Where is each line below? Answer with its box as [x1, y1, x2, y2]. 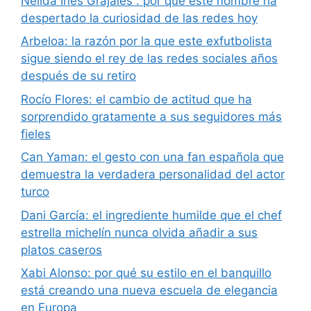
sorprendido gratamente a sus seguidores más [21, 109, 282, 124]
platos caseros [21, 242, 102, 257]
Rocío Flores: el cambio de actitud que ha [21, 92, 252, 106]
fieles [21, 126, 51, 141]
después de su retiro [21, 69, 136, 83]
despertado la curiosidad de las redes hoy [21, 10, 258, 25]
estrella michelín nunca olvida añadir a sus [21, 225, 258, 239]
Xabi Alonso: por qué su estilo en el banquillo [21, 266, 271, 280]
